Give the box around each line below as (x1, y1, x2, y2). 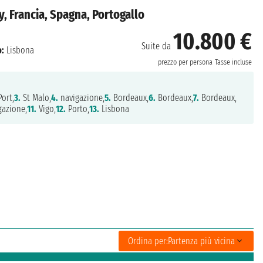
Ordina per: (128, 235, 168, 247)
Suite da (141, 40, 173, 52)
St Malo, (20, 92, 51, 104)
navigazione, (58, 92, 104, 104)
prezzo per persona (157, 57, 213, 67)
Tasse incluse (214, 57, 252, 67)
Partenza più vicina (168, 235, 235, 247)
